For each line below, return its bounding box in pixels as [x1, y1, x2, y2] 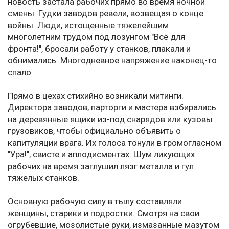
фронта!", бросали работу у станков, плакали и [8, 43, 191, 54]
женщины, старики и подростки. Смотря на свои [8, 208, 199, 219]
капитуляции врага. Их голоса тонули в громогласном [8, 138, 221, 148]
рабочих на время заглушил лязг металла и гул [8, 161, 194, 172]
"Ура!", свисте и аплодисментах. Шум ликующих [8, 149, 195, 160]
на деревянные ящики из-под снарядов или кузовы [8, 114, 213, 125]
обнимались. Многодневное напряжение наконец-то [8, 55, 217, 66]
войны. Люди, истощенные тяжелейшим [8, 20, 169, 31]
